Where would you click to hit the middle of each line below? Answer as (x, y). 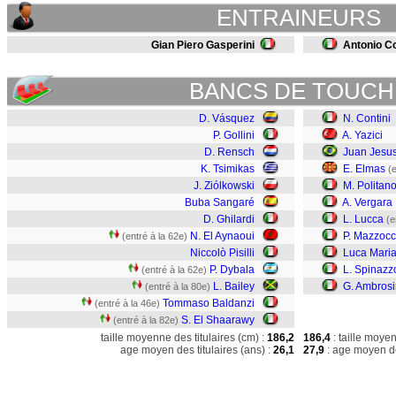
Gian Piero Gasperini (203, 45)
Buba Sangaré (220, 202)
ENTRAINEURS (299, 18)
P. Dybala (232, 270)
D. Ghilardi (229, 219)
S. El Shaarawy (218, 320)
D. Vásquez (227, 118)
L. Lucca (363, 219)
